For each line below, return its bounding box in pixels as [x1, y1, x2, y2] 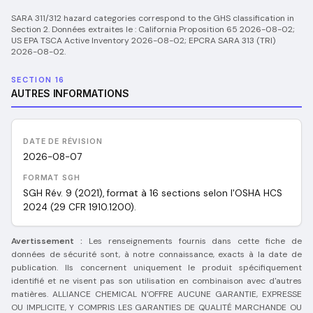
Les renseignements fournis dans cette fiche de [88, 235, 302, 247]
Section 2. [11, 24, 50, 35]
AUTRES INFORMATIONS [11, 87, 129, 99]
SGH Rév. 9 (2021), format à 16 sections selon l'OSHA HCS [23, 187, 282, 199]
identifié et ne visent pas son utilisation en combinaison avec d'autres [11, 275, 302, 286]
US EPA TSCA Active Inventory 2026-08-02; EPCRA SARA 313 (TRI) [11, 35, 275, 46]
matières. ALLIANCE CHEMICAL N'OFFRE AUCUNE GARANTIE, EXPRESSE [11, 289, 302, 300]
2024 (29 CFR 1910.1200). [23, 201, 136, 213]
